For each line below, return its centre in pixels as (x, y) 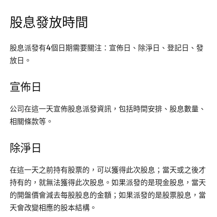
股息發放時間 (49, 23)
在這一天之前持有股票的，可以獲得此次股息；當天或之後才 (108, 170)
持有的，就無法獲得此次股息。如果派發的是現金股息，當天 (108, 183)
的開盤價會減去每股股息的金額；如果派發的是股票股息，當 (108, 195)
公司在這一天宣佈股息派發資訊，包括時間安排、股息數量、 (108, 109)
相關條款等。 (31, 122)
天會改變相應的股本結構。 (53, 208)
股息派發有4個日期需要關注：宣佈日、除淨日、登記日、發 (107, 48)
